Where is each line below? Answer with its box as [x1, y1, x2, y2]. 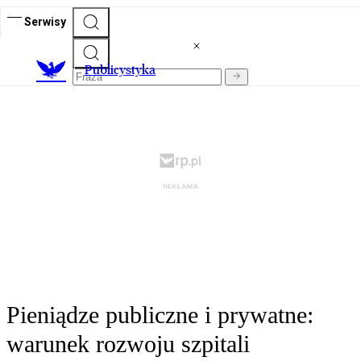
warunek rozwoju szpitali [6, 330, 250, 358]
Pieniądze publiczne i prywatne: [6, 301, 313, 329]
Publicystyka [85, 62, 156, 78]
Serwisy [24, 15, 66, 28]
